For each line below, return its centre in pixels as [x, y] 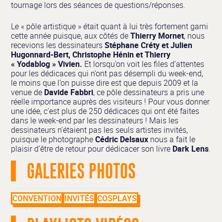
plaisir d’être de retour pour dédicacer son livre [92, 149]
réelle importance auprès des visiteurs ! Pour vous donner [111, 102]
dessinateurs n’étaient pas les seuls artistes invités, [100, 130]
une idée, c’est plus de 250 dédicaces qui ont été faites [105, 111]
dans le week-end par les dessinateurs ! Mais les [95, 121]
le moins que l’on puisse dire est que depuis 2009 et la [105, 83]
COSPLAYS [117, 198]
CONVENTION [37, 198]
